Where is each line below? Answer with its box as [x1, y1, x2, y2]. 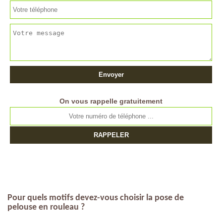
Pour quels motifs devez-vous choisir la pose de [7, 193, 184, 203]
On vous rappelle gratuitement [59, 97, 163, 105]
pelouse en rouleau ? [7, 203, 85, 212]
